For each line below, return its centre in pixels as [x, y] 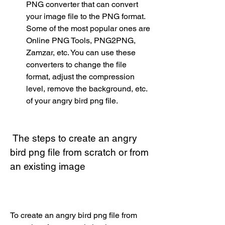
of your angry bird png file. [72, 101]
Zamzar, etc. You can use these [81, 52]
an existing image [48, 166]
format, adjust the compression [80, 77]
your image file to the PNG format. [86, 16]
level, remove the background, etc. [87, 89]
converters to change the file [76, 65]
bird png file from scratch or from [79, 152]
